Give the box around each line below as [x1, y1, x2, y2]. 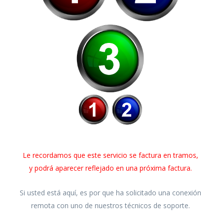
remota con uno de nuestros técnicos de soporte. [31, 201, 190, 210]
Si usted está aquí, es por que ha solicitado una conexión [20, 188, 201, 197]
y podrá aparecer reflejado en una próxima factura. [29, 163, 192, 173]
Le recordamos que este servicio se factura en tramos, [23, 150, 198, 160]
